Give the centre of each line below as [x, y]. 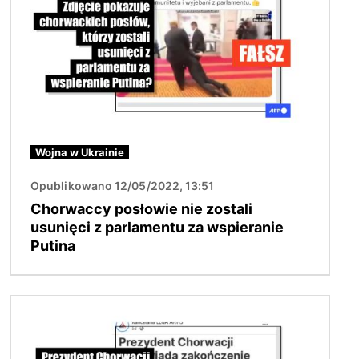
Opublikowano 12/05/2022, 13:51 [123, 186]
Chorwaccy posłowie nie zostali [141, 209]
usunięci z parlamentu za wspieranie [157, 228]
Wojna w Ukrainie [80, 153]
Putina [53, 246]
